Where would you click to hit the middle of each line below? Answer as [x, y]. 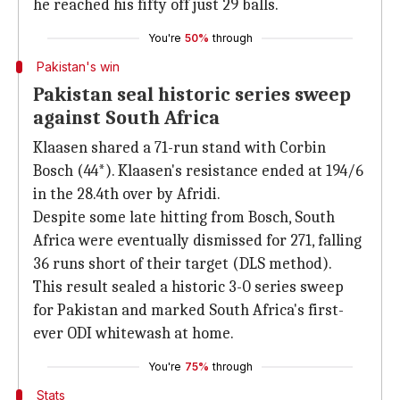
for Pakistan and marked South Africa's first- [188, 310]
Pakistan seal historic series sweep [192, 95]
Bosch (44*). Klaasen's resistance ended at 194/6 [198, 171]
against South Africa [129, 118]
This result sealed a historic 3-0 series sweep [188, 287]
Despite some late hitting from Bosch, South [184, 217]
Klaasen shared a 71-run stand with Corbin [179, 148]
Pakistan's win [79, 67]
